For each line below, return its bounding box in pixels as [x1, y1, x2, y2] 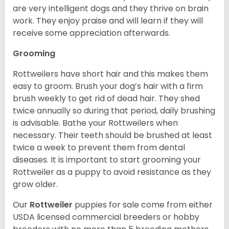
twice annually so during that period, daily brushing [13, 105, 215, 117]
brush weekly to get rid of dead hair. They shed [13, 93, 200, 105]
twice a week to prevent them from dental [13, 142, 185, 154]
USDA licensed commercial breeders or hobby [13, 211, 199, 223]
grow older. [13, 178, 60, 191]
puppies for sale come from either [75, 199, 213, 211]
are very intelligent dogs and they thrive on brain [13, 3, 209, 15]
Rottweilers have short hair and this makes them [13, 68, 208, 80]
